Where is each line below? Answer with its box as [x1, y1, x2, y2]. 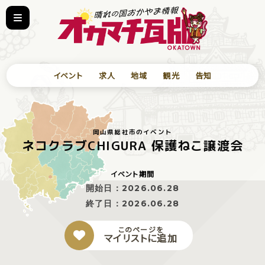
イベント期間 [110, 168, 155, 179]
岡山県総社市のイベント [92, 128, 173, 137]
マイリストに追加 [104, 230, 177, 245]
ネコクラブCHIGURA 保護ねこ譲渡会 [21, 136, 243, 154]
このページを [118, 224, 164, 234]
